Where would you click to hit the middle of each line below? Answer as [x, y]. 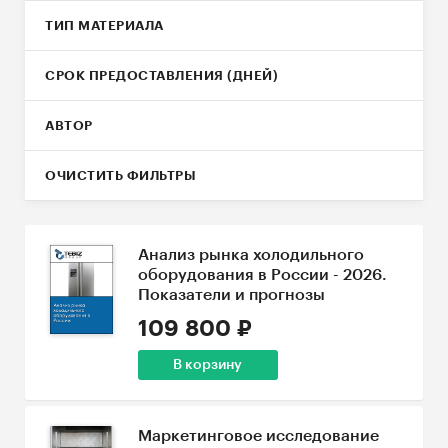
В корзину [208, 365]
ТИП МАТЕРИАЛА [104, 25]
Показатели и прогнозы [231, 295]
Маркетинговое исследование [258, 436]
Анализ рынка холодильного [250, 255]
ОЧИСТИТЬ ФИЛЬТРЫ [120, 175]
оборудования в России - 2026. [262, 275]
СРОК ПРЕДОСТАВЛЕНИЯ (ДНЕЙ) [161, 75]
